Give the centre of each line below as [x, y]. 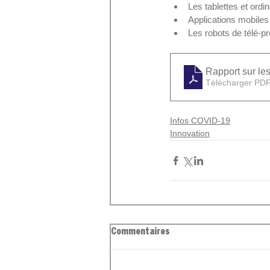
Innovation [190, 133]
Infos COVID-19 [200, 121]
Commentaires [140, 232]
